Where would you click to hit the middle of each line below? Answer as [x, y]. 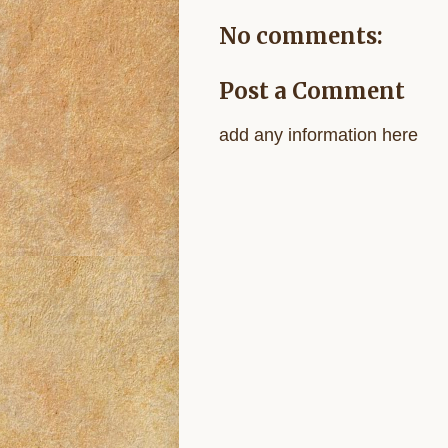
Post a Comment [311, 90]
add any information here [318, 134]
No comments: [300, 35]
